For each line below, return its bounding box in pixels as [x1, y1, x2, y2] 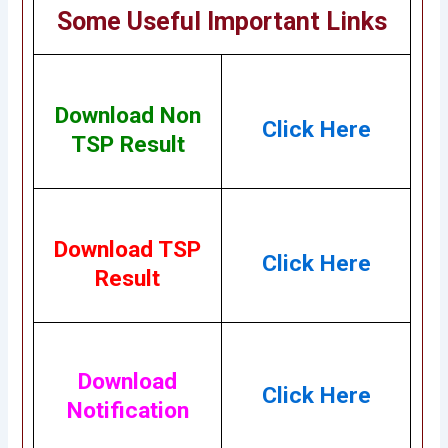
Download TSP [54, 236, 202, 264]
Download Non [54, 102, 201, 130]
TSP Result [70, 131, 185, 159]
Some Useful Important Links [57, 7, 388, 37]
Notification [66, 397, 189, 425]
